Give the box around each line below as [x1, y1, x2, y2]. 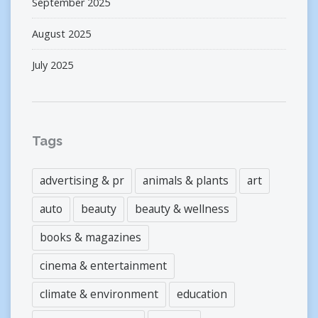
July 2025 [32, 57, 73, 72]
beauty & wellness [135, 200, 229, 216]
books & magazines [40, 229, 141, 245]
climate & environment [40, 285, 158, 302]
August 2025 [32, 26, 91, 40]
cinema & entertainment [40, 257, 167, 273]
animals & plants [143, 172, 229, 188]
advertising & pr [40, 172, 124, 188]
